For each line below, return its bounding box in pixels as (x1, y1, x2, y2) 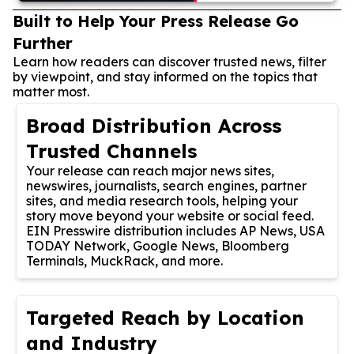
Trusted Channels (26, 138, 197, 163)
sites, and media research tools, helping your (26, 192, 298, 209)
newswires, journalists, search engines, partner (26, 177, 307, 194)
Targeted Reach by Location (26, 305, 304, 330)
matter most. (13, 83, 89, 100)
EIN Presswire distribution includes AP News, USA (26, 222, 325, 239)
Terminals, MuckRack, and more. (26, 252, 223, 269)
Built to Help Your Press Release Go (13, 10, 299, 31)
